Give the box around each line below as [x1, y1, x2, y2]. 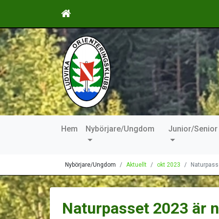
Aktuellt [126, 161, 147, 169]
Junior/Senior [168, 124, 218, 134]
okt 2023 [157, 161, 180, 169]
